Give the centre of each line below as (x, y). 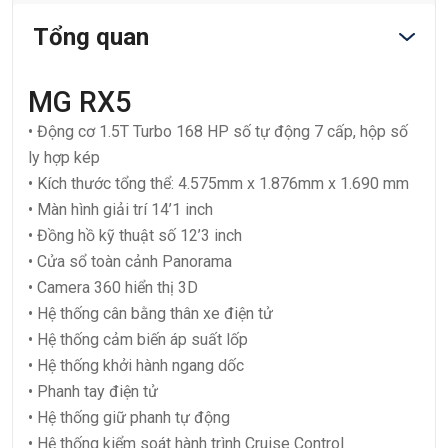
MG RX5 (79, 102)
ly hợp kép (64, 158)
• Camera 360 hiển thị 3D (113, 288)
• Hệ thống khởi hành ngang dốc (136, 366)
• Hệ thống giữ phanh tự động (129, 418)
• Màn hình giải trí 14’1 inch (120, 210)
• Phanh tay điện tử (93, 392)
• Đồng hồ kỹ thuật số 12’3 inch (135, 236)
